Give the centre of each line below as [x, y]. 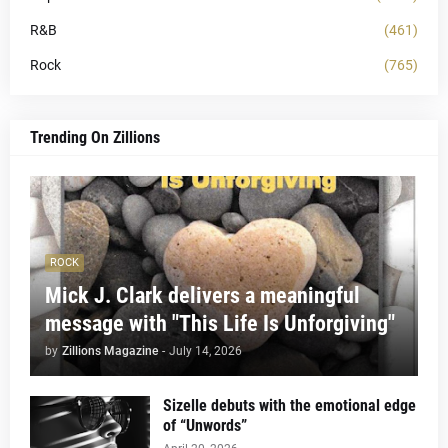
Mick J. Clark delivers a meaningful [202, 295]
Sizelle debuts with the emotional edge [289, 405]
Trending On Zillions [95, 137]
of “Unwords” [205, 425]
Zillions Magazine [110, 350]
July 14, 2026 [205, 350]
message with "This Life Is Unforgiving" [220, 323]
